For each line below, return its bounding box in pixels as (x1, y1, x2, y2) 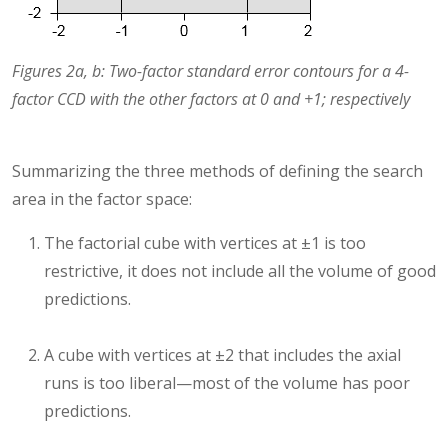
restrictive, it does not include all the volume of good (44, 260, 436, 283)
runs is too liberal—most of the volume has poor (44, 372, 410, 395)
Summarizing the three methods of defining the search (12, 160, 423, 183)
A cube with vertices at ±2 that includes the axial (44, 344, 401, 367)
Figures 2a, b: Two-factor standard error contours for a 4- (12, 60, 409, 83)
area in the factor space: (12, 188, 192, 211)
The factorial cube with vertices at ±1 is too (44, 232, 366, 255)
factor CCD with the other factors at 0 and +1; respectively (12, 88, 410, 111)
